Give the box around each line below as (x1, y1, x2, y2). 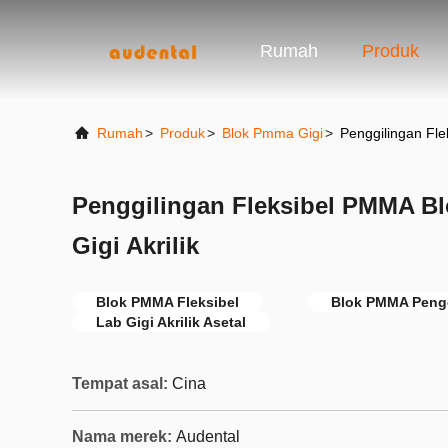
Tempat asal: (72, 375, 168, 392)
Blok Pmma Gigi (222, 125, 323, 141)
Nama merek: (72, 428, 172, 445)
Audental (176, 428, 240, 445)
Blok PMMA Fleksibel (96, 294, 239, 310)
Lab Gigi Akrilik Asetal (96, 314, 246, 330)
